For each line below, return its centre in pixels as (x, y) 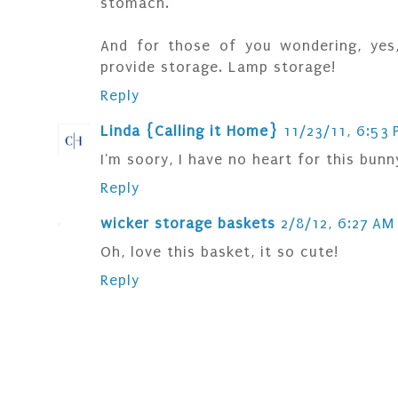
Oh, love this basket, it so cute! (219, 252)
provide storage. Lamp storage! (218, 68)
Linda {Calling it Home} (189, 131)
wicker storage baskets (188, 224)
